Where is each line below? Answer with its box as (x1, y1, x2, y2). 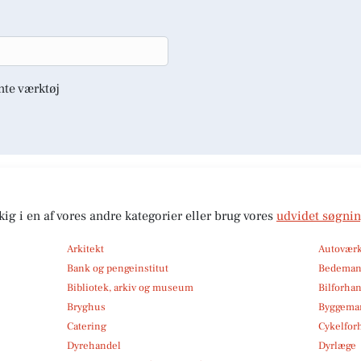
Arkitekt (66, 242, 104, 255)
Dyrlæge (318, 338, 357, 352)
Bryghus (66, 300, 106, 313)
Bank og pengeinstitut (66, 261, 168, 275)
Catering (66, 319, 106, 333)
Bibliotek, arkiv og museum (66, 280, 193, 294)
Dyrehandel (66, 338, 121, 352)
